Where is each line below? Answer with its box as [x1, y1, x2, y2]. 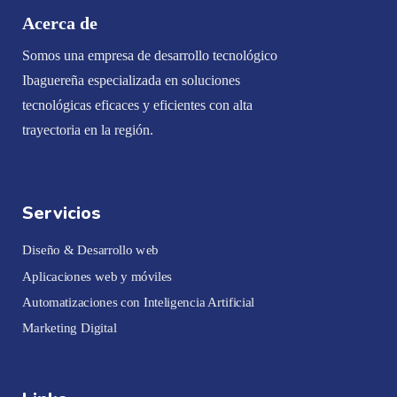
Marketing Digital [22, 321, 117, 336]
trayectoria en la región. [22, 122, 157, 138]
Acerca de [22, 13, 102, 34]
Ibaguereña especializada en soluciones [22, 73, 240, 89]
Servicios [22, 201, 101, 226]
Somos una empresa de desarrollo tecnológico [22, 48, 277, 64]
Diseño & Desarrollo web [22, 243, 159, 258]
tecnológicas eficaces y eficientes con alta [22, 97, 253, 113]
